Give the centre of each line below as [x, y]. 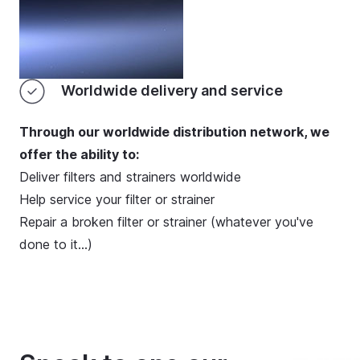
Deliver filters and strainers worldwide [130, 177]
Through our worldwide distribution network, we [174, 132]
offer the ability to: [79, 155]
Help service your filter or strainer [117, 200]
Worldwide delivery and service [170, 91]
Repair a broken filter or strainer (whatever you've [166, 222]
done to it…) [56, 245]
